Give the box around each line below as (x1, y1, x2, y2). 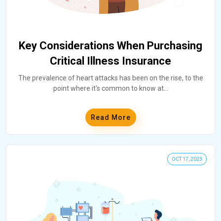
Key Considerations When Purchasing (19, 39, 202, 52)
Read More (90, 113, 131, 121)
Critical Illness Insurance (50, 54, 171, 67)
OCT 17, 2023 (172, 156, 202, 162)
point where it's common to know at (53, 84, 164, 92)
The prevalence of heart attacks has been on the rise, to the (18, 74, 203, 82)
